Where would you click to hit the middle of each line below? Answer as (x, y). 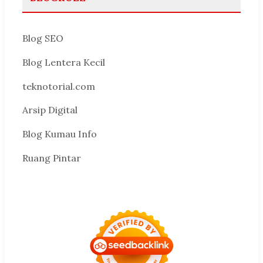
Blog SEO (43, 38)
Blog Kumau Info (60, 134)
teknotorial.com (59, 86)
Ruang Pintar (52, 158)
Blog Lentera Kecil (64, 62)
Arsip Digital (50, 110)
